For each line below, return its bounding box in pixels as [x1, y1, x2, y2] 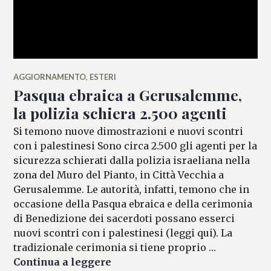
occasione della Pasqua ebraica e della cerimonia [13, 197, 253, 210]
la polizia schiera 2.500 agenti [13, 102, 227, 123]
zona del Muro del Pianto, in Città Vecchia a [13, 168, 224, 181]
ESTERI [90, 71, 117, 82]
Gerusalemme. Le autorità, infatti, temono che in [13, 183, 250, 195]
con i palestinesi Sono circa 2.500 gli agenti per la [13, 139, 258, 152]
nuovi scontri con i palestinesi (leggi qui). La [13, 226, 233, 239]
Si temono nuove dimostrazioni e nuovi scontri [13, 125, 244, 137]
